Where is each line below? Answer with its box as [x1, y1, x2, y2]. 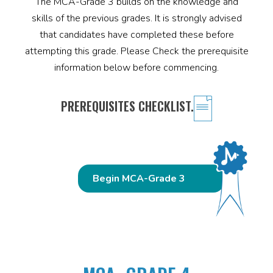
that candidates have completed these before [39, 28, 234, 42]
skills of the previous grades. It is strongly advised [31, 12, 242, 26]
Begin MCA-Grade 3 [93, 171, 185, 185]
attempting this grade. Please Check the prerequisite [24, 44, 249, 58]
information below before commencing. [54, 61, 219, 75]
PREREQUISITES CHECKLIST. [61, 97, 194, 116]
